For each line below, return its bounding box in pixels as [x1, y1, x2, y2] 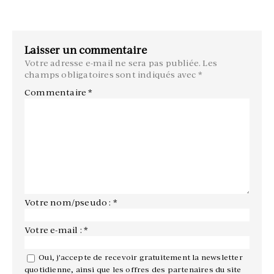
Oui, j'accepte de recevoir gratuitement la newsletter [39, 253, 243, 262]
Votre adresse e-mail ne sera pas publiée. [24, 58, 201, 68]
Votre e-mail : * [24, 225, 89, 235]
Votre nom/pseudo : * [24, 198, 117, 208]
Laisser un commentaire [24, 44, 147, 57]
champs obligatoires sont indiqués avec [24, 70, 198, 80]
